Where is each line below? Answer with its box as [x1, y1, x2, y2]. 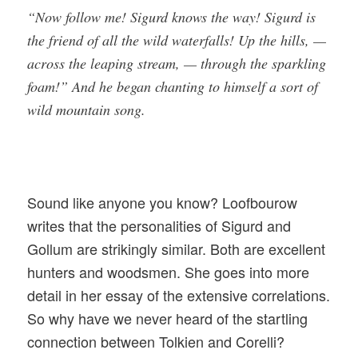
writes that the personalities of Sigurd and [27, 215, 292, 237]
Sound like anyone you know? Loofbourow [27, 192, 298, 213]
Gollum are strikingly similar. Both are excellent [27, 238, 326, 260]
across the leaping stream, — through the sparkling [27, 53, 327, 73]
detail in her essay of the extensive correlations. [27, 284, 331, 306]
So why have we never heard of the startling [27, 308, 308, 329]
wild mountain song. [27, 99, 146, 119]
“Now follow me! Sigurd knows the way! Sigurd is [27, 6, 316, 26]
